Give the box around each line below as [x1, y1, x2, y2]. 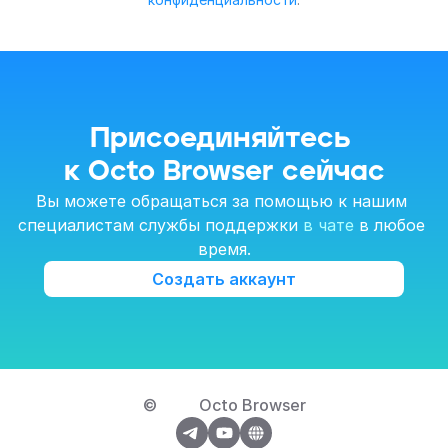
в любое [354, 214, 425, 235]
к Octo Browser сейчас [63, 157, 385, 186]
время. [197, 238, 251, 259]
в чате [303, 214, 354, 235]
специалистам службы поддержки [18, 214, 303, 235]
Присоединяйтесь [89, 124, 351, 153]
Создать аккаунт [152, 269, 296, 290]
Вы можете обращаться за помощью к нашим [36, 190, 407, 211]
